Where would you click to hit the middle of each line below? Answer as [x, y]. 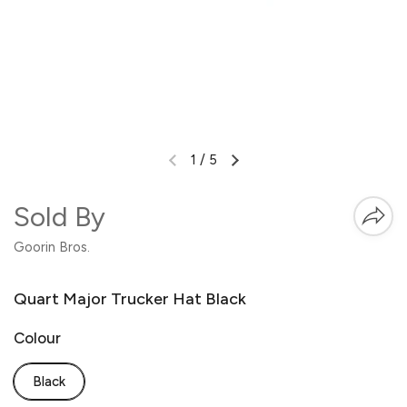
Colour [37, 338]
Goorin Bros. [52, 247]
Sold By [66, 217]
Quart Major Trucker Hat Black [130, 299]
